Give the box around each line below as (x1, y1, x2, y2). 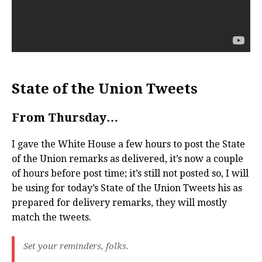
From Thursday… (12, 111, 118, 125)
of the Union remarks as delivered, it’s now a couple (12, 153, 243, 165)
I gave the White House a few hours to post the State (12, 139, 245, 150)
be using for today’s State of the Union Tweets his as (12, 182, 242, 194)
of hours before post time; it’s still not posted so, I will (12, 168, 249, 180)
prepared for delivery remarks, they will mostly (12, 197, 227, 209)
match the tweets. (12, 212, 91, 223)
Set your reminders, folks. (23, 241, 129, 252)
